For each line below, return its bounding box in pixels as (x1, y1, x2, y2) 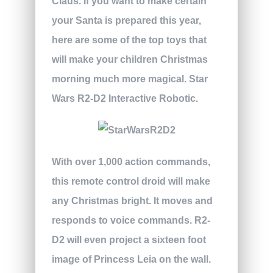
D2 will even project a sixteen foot (51, 234, 206, 245)
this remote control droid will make (51, 175, 210, 186)
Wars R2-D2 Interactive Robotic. (51, 93, 198, 104)
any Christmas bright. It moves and (51, 195, 213, 206)
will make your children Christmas (51, 54, 208, 65)
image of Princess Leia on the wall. (51, 253, 211, 264)
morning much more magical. (51, 73, 189, 84)
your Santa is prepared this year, (51, 15, 201, 26)
